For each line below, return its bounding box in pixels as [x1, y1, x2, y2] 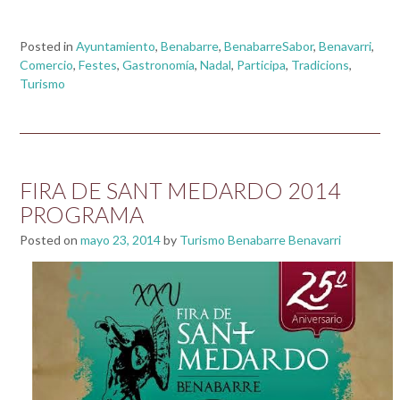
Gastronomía [122, 57, 195, 73]
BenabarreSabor [224, 38, 313, 54]
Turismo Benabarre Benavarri [179, 232, 341, 248]
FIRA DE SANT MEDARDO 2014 [20, 177, 341, 204]
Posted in [20, 38, 76, 54]
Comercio [20, 57, 73, 73]
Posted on [20, 232, 80, 248]
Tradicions [291, 57, 349, 73]
